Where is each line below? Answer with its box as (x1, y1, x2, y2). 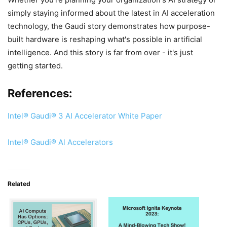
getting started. (8, 60, 63, 70)
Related (8, 179, 30, 187)
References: (8, 86, 72, 100)
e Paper (134, 110, 162, 121)
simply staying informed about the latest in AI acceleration (8, 8, 215, 18)
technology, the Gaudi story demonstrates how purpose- (8, 21, 210, 31)
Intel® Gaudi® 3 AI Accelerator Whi (8, 110, 132, 121)
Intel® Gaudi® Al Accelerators (8, 137, 113, 147)
